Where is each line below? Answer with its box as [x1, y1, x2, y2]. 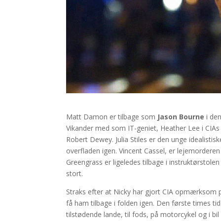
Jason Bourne [155, 111, 205, 121]
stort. [66, 168, 83, 178]
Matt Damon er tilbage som [66, 111, 156, 121]
